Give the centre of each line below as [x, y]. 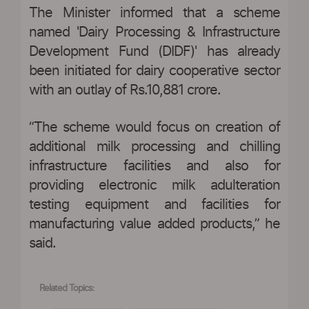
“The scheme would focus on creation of [154, 127]
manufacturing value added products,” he [154, 224]
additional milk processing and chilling [154, 147]
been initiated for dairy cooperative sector [154, 71]
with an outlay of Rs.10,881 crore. [125, 90]
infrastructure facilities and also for [154, 166]
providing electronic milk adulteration [154, 185]
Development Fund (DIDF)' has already [154, 51]
